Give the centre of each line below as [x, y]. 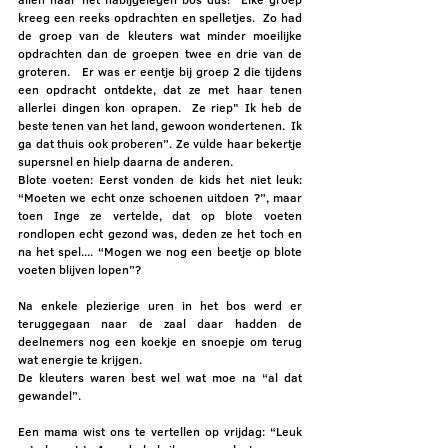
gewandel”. [52, 395]
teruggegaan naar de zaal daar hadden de [160, 323]
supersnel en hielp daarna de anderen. [127, 161]
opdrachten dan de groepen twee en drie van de [160, 53]
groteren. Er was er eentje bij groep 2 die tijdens [160, 71]
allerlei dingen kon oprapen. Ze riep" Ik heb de [160, 107]
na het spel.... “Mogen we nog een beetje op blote [160, 251]
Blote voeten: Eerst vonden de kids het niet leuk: [160, 179]
